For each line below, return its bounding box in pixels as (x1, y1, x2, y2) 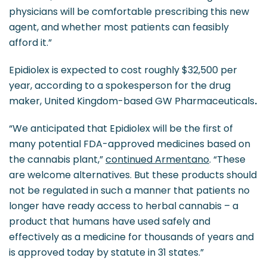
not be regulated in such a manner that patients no (9, 184, 250, 197)
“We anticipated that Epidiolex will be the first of (9, 122, 233, 135)
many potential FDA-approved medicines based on (9, 137, 250, 151)
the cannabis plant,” (9, 153, 105, 166)
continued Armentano (105, 153, 209, 166)
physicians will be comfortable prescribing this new (9, 5, 249, 18)
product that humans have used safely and (9, 215, 210, 228)
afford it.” (9, 36, 52, 49)
